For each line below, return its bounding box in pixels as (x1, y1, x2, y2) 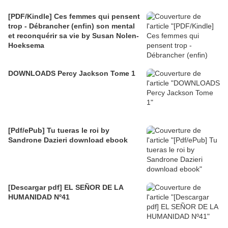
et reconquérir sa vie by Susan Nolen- (8, 31, 139, 40)
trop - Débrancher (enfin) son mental (8, 21, 24, 30)
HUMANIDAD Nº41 (8, 192, 70, 201)
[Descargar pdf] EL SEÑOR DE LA (8, 183, 124, 191)
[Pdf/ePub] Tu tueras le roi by (8, 126, 109, 134)
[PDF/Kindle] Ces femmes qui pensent (8, 12, 140, 20)
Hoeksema (8, 41, 44, 49)
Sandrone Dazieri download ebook (8, 135, 128, 144)
